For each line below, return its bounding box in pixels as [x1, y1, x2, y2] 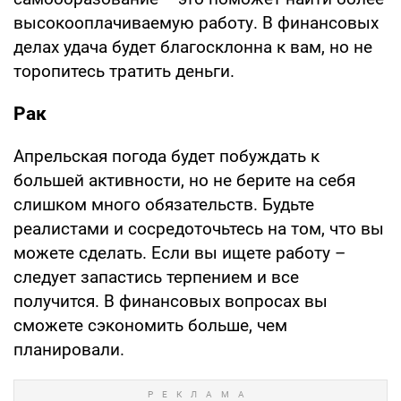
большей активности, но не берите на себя [13, 169, 355, 191]
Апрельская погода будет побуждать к [13, 145, 320, 166]
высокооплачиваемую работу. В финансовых [13, 12, 379, 33]
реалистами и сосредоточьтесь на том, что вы [13, 218, 384, 239]
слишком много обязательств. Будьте [13, 193, 314, 215]
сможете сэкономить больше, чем [13, 314, 287, 336]
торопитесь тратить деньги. [13, 60, 235, 81]
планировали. [13, 338, 124, 360]
